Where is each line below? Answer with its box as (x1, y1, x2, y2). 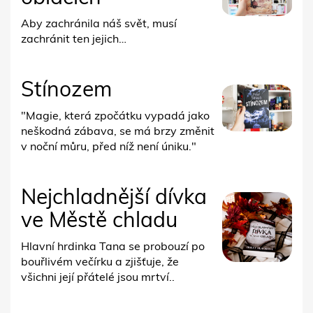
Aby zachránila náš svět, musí (21, 16, 177, 31)
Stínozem (21, 75, 112, 103)
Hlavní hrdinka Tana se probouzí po (21, 239, 205, 254)
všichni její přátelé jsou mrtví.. (21, 270, 175, 284)
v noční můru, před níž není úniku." (21, 139, 196, 154)
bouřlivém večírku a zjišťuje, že (21, 254, 179, 269)
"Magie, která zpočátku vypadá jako (21, 108, 210, 123)
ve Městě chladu (21, 206, 177, 233)
